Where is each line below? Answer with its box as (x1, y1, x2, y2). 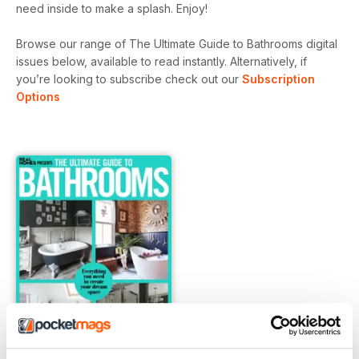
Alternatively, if (230, 54, 307, 68)
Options (16, 90, 60, 103)
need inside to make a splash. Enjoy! (16, 2, 208, 15)
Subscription (242, 72, 315, 86)
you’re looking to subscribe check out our (16, 72, 242, 86)
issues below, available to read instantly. (16, 54, 230, 68)
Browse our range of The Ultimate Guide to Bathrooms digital (16, 37, 337, 50)
